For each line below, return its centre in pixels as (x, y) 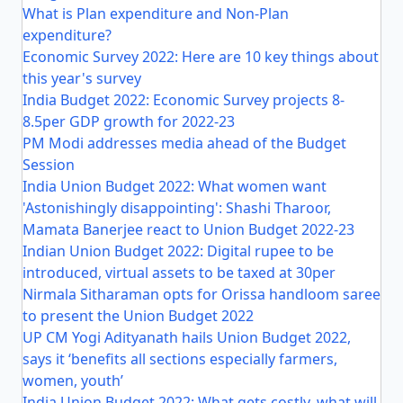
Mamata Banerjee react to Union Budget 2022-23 (188, 229)
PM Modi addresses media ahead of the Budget (184, 143)
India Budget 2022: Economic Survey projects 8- (184, 100)
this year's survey (82, 78)
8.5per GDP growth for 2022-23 (129, 121)
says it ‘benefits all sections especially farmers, (180, 359)
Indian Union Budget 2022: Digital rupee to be (178, 251)
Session (49, 165)
